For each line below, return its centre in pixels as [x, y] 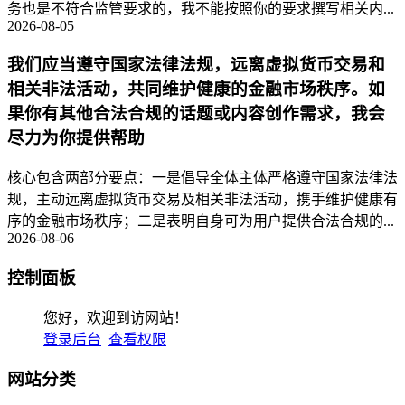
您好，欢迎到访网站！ [116, 317]
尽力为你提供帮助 [76, 138]
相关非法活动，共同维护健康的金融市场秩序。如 [196, 89]
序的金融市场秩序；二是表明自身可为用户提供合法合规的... [201, 221]
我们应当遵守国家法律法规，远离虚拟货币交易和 [196, 65]
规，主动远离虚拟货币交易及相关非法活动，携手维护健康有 [202, 200]
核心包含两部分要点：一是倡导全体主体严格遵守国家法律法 [202, 178]
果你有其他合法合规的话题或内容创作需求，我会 [196, 114]
